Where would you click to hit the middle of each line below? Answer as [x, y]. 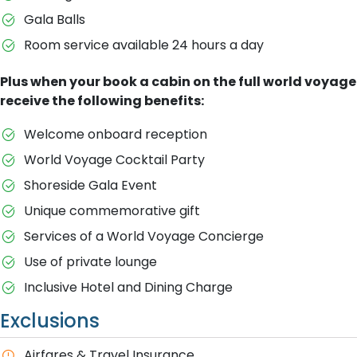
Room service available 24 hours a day [143, 45]
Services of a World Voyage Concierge [145, 236]
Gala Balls [54, 20]
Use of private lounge [92, 262]
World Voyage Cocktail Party [116, 160]
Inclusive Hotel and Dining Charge [129, 287]
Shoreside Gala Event [92, 185]
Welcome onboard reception [117, 134]
